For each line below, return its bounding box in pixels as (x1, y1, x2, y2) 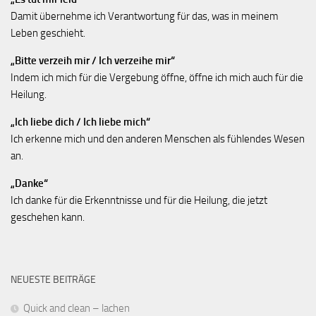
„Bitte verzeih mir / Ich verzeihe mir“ (11, 54, 175, 67)
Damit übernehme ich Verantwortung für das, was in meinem (11, 9, 279, 23)
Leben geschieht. (11, 26, 85, 39)
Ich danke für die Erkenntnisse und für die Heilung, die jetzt (11, 193, 267, 207)
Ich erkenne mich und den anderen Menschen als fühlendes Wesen (11, 132, 305, 145)
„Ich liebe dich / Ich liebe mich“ (11, 115, 150, 128)
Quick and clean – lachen (23, 301, 130, 315)
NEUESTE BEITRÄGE (11, 273, 96, 286)
